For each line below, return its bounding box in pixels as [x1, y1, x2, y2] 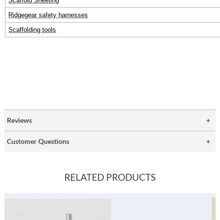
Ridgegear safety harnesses [8, 11, 88, 19]
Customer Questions [7, 137, 70, 145]
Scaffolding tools [8, 26, 56, 33]
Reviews [7, 116, 32, 124]
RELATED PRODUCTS [64, 171, 156, 183]
